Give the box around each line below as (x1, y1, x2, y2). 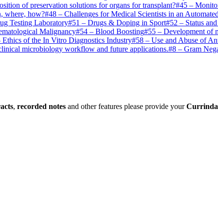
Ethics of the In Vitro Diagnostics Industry (2, 36, 132, 44)
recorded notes (17, 102, 66, 110)
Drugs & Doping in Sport (88, 18, 166, 27)
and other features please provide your (66, 102, 186, 110)
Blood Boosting (95, 27, 144, 36)
